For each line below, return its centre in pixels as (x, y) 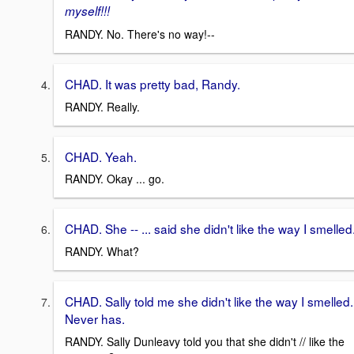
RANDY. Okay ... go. (115, 179)
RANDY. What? (102, 252)
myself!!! (87, 11)
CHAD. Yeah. (101, 156)
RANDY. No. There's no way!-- (140, 34)
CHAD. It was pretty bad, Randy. (153, 84)
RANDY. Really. (102, 106)
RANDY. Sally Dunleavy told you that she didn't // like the (205, 341)
